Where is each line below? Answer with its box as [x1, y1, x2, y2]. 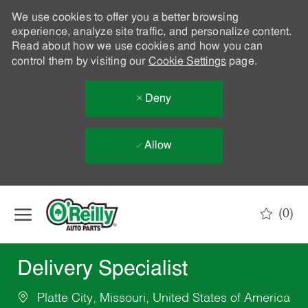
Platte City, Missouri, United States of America [33, 292, 290, 305]
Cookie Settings [148, 56, 226, 67]
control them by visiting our [11, 56, 148, 67]
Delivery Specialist [16, 259, 188, 281]
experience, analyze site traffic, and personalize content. [11, 27, 292, 38]
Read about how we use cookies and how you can [11, 41, 263, 52]
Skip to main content [109, 187, 199, 197]
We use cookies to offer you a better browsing [11, 12, 239, 23]
